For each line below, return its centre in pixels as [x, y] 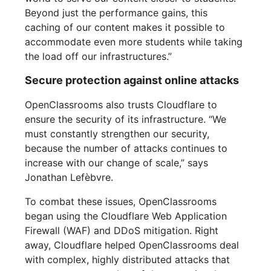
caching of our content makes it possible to [125, 28]
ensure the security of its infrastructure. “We [126, 119]
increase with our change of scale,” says [117, 163]
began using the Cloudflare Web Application [126, 216]
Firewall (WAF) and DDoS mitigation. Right [122, 231]
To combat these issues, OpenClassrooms [121, 202]
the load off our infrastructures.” [99, 57]
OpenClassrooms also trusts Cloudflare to [121, 105]
